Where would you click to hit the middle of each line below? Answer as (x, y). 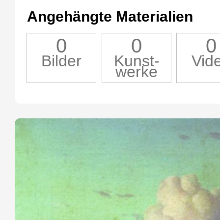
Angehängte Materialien (110, 17)
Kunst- (137, 61)
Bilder (61, 61)
